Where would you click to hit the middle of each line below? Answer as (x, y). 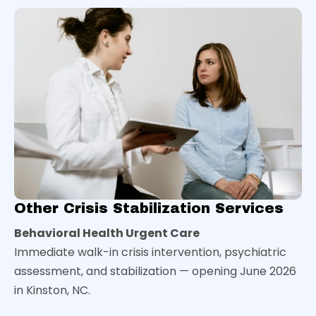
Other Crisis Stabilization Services (149, 208)
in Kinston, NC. (52, 290)
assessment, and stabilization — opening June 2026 (155, 271)
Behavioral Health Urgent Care (107, 233)
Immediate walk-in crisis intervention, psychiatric (150, 252)
